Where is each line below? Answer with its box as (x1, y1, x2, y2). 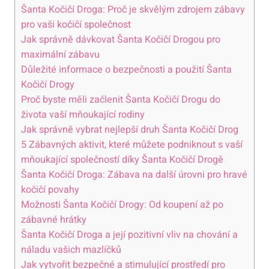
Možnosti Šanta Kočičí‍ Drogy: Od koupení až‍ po (21, 197, 223, 212)
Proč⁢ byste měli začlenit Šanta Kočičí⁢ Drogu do (21, 92, 220, 107)
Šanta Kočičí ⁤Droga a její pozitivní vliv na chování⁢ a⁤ (21, 227, 238, 242)
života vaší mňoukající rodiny (21, 107, 145, 122)
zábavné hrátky (21, 212, 86, 227)
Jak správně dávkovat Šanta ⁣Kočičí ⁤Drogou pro (21, 32, 220, 47)
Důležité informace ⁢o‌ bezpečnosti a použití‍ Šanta (21, 62, 232, 77)
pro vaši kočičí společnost (21, 17, 131, 32)
